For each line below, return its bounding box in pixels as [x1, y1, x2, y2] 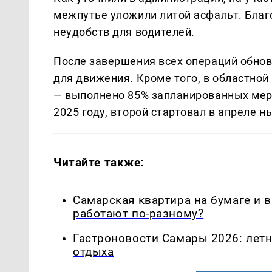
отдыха [73, 245, 114, 259]
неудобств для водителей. [53, 25, 195, 39]
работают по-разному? [73, 207, 204, 220]
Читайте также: [53, 155, 144, 169]
